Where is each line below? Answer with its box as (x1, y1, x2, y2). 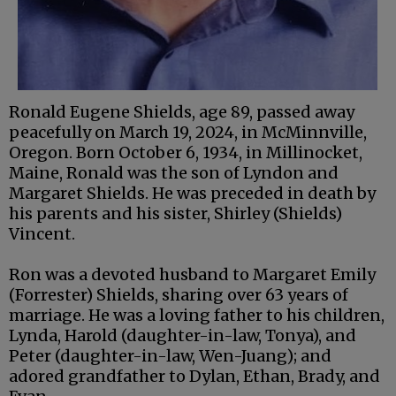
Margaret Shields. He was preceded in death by (9, 182, 376, 203)
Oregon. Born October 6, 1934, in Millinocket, (9, 141, 362, 163)
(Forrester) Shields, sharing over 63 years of (9, 284, 348, 305)
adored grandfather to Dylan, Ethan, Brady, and (9, 365, 380, 386)
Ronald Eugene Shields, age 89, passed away (9, 101, 354, 122)
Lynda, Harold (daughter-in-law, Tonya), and (9, 324, 356, 346)
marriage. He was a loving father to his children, (9, 304, 385, 325)
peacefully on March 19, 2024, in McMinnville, (9, 121, 367, 142)
